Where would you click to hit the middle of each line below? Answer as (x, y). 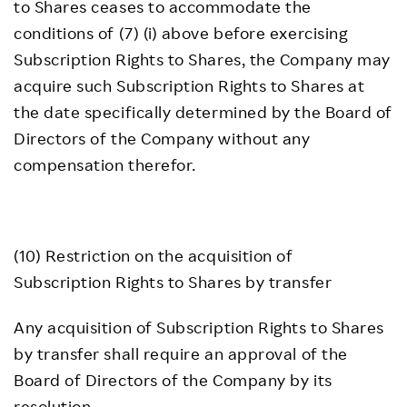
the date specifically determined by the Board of (203, 112)
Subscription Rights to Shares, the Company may (202, 59)
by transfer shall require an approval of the (181, 353)
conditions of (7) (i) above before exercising (181, 33)
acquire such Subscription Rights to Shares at (189, 85)
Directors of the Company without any (162, 138)
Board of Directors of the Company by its (173, 380)
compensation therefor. (105, 164)
